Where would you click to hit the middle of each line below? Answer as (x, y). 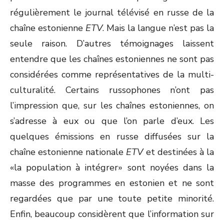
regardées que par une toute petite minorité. (112, 198)
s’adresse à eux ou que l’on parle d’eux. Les (112, 121)
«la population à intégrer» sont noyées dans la (112, 167)
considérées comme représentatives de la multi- (112, 74)
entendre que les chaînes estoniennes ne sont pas (112, 59)
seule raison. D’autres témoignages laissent (112, 43)
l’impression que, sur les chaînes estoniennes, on (112, 105)
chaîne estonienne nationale (68, 152)
